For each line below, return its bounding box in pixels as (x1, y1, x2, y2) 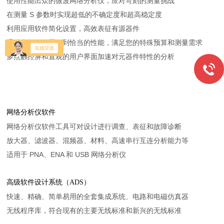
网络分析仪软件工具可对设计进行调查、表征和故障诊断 (6, 122, 182, 130)
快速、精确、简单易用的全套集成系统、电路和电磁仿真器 (6, 192, 189, 200)
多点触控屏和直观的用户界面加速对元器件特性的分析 (6, 52, 175, 60)
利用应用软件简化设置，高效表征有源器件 (6, 24, 140, 32)
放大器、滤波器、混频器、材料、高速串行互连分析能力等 (6, 136, 189, 144)
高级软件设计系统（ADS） (6, 178, 91, 186)
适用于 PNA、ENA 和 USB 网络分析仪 (6, 150, 126, 158)
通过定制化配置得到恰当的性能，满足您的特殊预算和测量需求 (6, 38, 203, 46)
